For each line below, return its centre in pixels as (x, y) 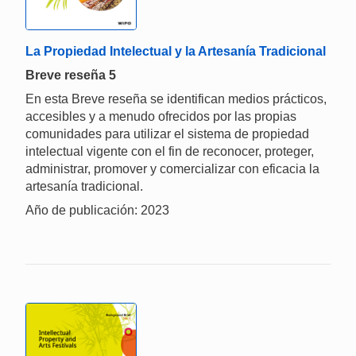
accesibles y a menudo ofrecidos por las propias (161, 117)
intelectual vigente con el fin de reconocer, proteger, (170, 152)
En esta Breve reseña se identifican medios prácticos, (176, 99)
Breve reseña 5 (71, 75)
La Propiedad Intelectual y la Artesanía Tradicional (176, 52)
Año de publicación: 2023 (97, 211)
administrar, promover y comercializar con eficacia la (172, 169)
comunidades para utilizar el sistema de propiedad (167, 134)
